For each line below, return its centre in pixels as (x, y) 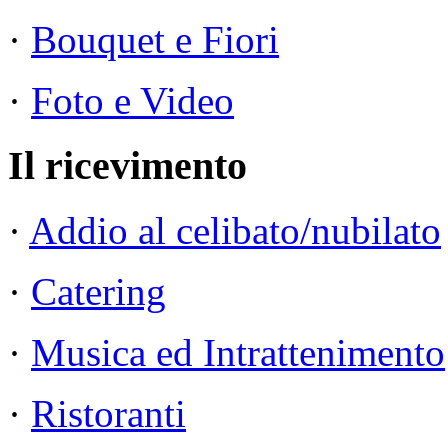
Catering (98, 291)
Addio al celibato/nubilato (235, 230)
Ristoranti (108, 413)
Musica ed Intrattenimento (238, 352)
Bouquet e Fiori (155, 40)
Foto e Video (132, 101)
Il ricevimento (127, 166)
